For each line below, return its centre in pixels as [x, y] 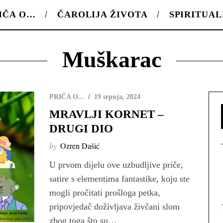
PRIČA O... [67, 97]
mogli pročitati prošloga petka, [105, 193]
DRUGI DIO [81, 129]
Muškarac [111, 59]
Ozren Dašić [80, 146]
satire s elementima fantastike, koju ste [119, 179]
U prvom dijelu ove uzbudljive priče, [116, 165]
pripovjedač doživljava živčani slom [114, 207]
